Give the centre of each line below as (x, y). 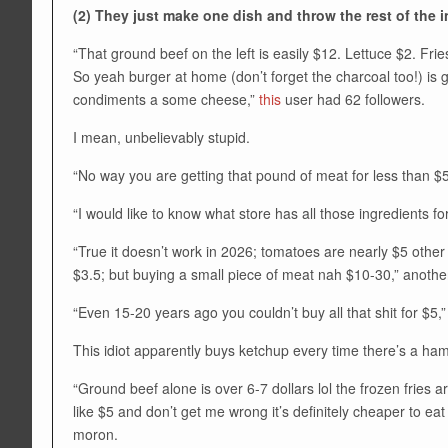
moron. (95, 433)
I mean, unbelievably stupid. (161, 136)
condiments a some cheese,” (166, 98)
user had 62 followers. (353, 98)
